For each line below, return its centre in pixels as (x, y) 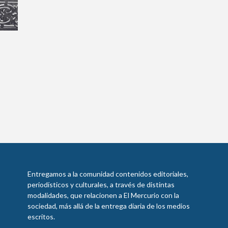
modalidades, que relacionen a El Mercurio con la (103, 195)
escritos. (41, 217)
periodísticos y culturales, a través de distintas (101, 184)
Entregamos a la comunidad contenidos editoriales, (108, 174)
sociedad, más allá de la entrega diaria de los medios (108, 206)
